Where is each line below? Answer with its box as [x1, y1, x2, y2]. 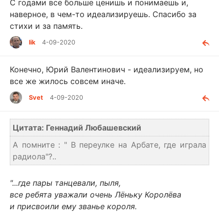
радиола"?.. [13, 152, 56, 162]
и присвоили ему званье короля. [10, 201, 137, 212]
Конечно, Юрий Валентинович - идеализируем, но [10, 65, 203, 75]
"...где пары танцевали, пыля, [10, 178, 121, 188]
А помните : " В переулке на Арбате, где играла [13, 140, 206, 150]
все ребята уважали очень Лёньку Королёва [10, 190, 181, 200]
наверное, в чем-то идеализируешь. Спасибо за [10, 9, 197, 19]
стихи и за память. [10, 21, 83, 31]
